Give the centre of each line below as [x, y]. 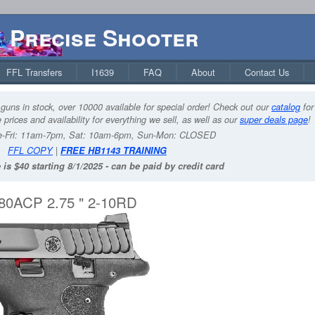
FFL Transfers [34, 72]
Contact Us [267, 72]
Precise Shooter [104, 37]
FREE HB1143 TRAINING [114, 150]
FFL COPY [30, 150]
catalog [286, 107]
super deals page [274, 120]
